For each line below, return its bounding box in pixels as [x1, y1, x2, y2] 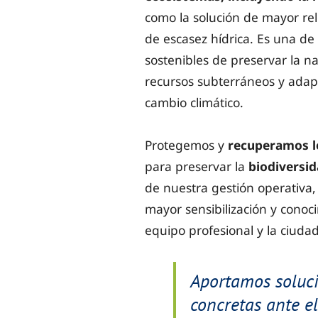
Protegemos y [145, 136, 228, 154]
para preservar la [145, 158, 248, 175]
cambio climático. [145, 94, 243, 111]
